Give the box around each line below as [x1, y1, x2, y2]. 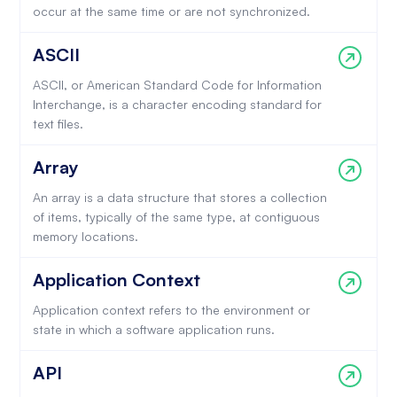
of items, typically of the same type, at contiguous [32, 209, 320, 224]
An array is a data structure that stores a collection [32, 190, 327, 205]
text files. [32, 116, 83, 131]
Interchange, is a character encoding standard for [32, 97, 322, 112]
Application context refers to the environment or [32, 302, 310, 317]
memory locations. [32, 229, 138, 244]
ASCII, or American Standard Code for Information [32, 77, 322, 92]
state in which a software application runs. [32, 322, 275, 337]
